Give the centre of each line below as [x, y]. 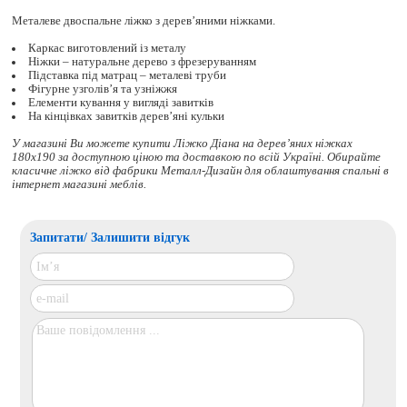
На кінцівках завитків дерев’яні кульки [127, 117]
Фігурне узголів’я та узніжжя [103, 89]
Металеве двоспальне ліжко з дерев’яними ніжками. [144, 21]
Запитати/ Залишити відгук [109, 238]
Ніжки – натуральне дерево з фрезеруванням [143, 62]
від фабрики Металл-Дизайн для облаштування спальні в [242, 171]
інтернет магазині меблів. [79, 185]
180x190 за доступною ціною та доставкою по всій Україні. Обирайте [197, 158]
